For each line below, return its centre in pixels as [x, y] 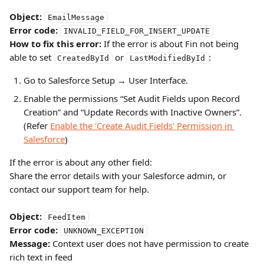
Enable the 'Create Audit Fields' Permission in [142, 126]
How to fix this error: [55, 44]
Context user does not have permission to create [151, 243]
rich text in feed [41, 257]
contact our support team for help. [79, 189]
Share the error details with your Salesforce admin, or [119, 176]
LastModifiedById [167, 58]
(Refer [37, 126]
